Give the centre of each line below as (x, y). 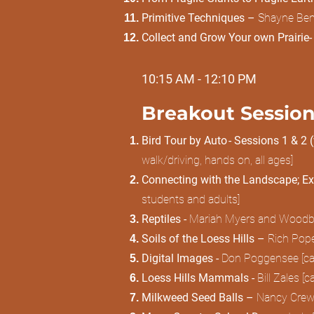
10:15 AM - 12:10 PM (199, 79)
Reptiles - (165, 219)
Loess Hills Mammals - (199, 278)
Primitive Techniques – (200, 18)
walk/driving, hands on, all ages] (219, 160)
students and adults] (192, 199)
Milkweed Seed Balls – (199, 298)
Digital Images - (182, 258)
